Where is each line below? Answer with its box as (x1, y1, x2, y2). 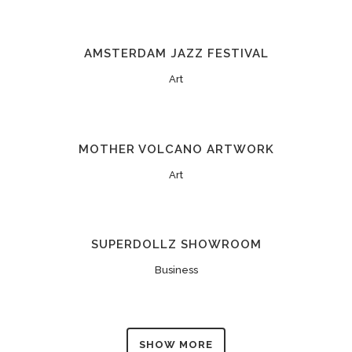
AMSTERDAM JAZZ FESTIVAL (83, 46, 269, 61)
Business (154, 264, 198, 277)
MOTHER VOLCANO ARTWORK (78, 141, 274, 156)
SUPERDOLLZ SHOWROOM (90, 237, 262, 252)
